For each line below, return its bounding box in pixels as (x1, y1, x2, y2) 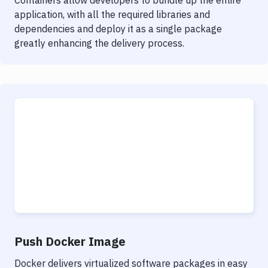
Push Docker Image (14, 233, 126, 249)
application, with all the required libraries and (14, 8, 210, 20)
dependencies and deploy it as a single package (14, 23, 222, 35)
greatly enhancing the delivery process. (14, 37, 184, 49)
